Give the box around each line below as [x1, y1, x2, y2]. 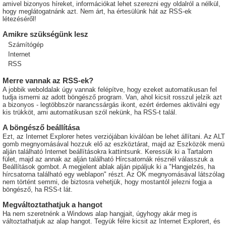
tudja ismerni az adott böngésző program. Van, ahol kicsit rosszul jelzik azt [3, 93, 222, 101]
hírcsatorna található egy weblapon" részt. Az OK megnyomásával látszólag [3, 171, 224, 179]
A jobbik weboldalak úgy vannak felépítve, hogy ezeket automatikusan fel [3, 86, 217, 94]
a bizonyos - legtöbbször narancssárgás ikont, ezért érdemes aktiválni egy [3, 101, 220, 109]
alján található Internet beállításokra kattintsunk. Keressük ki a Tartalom [3, 148, 212, 156]
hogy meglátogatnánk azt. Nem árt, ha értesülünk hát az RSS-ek [3, 8, 192, 16]
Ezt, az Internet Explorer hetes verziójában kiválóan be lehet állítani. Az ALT [3, 133, 225, 141]
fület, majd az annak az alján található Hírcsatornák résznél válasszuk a [3, 155, 213, 163]
